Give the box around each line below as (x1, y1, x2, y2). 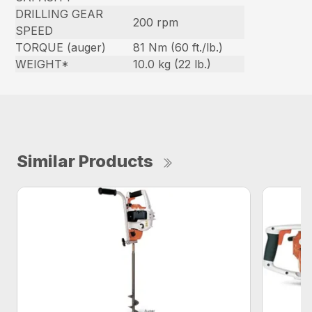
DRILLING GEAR (15, 6, 104, 21)
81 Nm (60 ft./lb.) (133, 40, 224, 54)
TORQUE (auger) (15, 40, 107, 54)
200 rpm (133, 15, 179, 29)
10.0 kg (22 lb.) (133, 56, 212, 71)
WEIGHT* (15, 56, 70, 71)
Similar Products (17, 150, 153, 171)
